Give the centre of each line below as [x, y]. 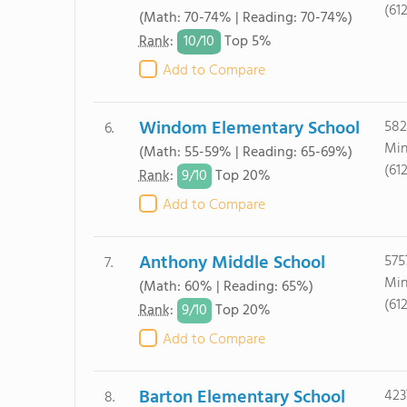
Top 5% [246, 42]
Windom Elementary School [249, 129]
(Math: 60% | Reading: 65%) [226, 287]
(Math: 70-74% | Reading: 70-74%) [245, 18]
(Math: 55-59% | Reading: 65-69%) [245, 153]
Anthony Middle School [232, 263]
